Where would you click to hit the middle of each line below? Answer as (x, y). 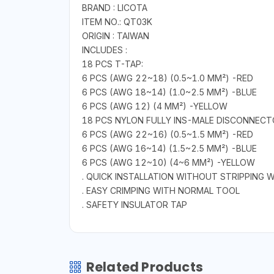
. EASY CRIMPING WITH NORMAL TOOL (161, 191)
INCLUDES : (104, 50)
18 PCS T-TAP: (112, 64)
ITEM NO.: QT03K (117, 22)
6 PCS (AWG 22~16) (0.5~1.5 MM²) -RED (167, 135)
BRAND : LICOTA (114, 8)
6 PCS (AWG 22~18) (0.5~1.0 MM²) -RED (167, 78)
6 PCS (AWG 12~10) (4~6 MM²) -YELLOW (168, 163)
